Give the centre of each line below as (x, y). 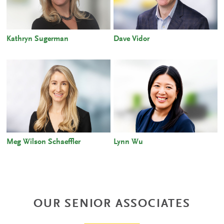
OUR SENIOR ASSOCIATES (112, 204)
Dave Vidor (131, 39)
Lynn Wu (128, 142)
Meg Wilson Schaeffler (44, 142)
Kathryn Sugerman (38, 39)
